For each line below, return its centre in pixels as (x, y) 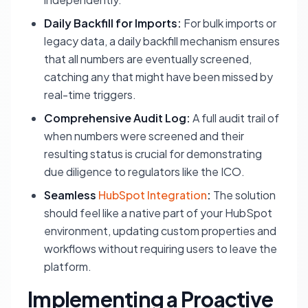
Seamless (71, 195)
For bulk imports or (229, 23)
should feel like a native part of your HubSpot (158, 213)
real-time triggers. (90, 95)
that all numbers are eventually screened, (148, 59)
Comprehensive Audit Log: (117, 118)
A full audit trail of (235, 118)
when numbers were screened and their (144, 136)
